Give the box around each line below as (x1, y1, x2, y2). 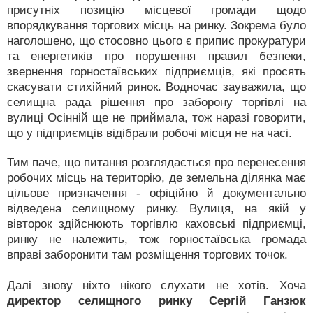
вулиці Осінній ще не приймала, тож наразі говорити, (7, 111, 306, 124)
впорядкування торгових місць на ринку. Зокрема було (7, 19, 306, 32)
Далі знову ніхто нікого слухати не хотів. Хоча (7, 279, 306, 292)
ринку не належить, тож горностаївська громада (7, 233, 306, 246)
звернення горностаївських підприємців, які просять (7, 65, 306, 78)
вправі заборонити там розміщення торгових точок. (7, 248, 288, 261)
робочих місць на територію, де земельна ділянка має (7, 171, 306, 184)
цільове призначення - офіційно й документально (7, 187, 306, 200)
